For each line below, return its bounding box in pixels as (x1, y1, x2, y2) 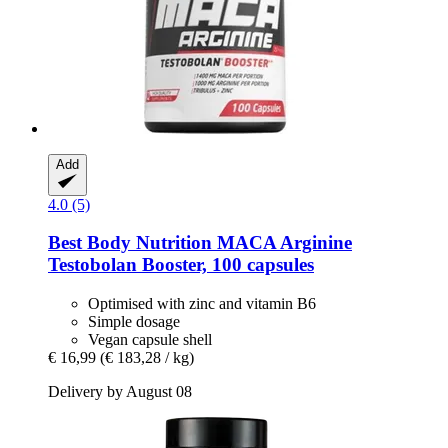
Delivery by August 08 (48, 383, 192, 401)
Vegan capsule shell (88, 331, 212, 349)
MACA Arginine (212, 232, 352, 254)
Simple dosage (88, 313, 180, 331)
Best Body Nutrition (48, 232, 212, 254)
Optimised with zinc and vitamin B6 (88, 295, 316, 313)
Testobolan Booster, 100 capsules (48, 254, 314, 276)
